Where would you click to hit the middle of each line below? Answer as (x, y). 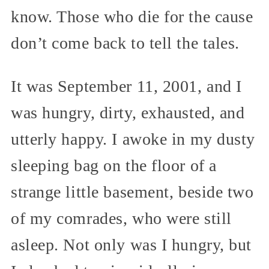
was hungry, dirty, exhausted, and (128, 113)
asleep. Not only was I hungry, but (131, 245)
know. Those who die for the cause (132, 17)
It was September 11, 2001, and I (126, 86)
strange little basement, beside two (132, 192)
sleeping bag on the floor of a (114, 166)
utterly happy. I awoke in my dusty (133, 139)
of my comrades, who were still (121, 219)
